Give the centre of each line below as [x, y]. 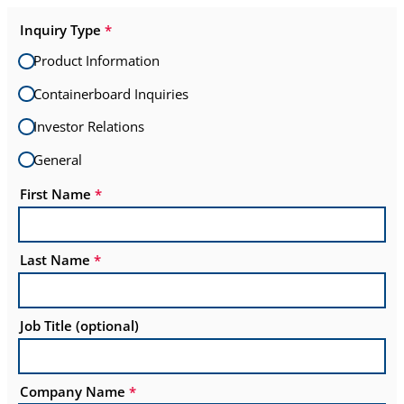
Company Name [73, 391]
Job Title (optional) [80, 325]
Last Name [55, 260]
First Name [56, 194]
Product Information [96, 61]
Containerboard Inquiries [110, 93]
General [57, 159]
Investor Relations [88, 127]
